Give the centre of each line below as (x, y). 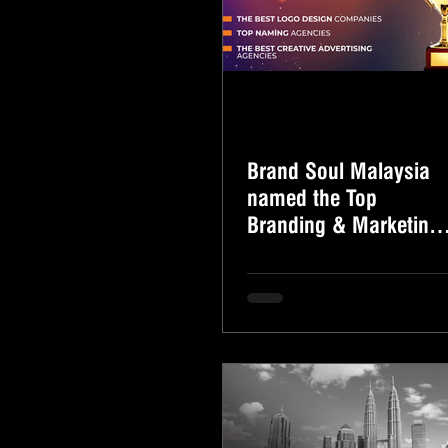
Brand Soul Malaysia (338, 171)
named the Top (312, 198)
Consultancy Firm (324, 252)
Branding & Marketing (343, 225)
